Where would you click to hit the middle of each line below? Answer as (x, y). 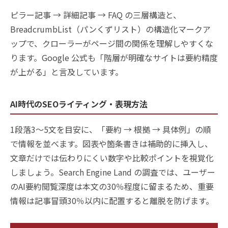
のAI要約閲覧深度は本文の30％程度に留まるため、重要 (112, 186)
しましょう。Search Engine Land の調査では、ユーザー (113, 172)
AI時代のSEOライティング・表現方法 (79, 104)
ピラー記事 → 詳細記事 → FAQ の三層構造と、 (96, 15)
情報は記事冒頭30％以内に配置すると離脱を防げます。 (112, 200)
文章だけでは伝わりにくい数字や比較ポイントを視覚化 (112, 158)
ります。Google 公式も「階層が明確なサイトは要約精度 (114, 57)
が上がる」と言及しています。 (67, 72)
